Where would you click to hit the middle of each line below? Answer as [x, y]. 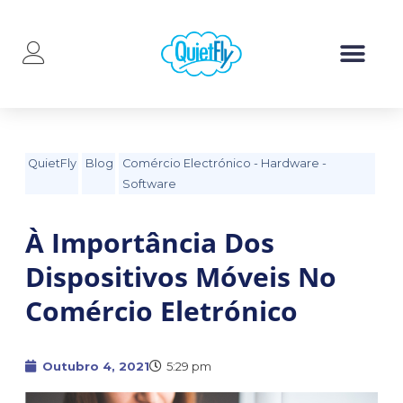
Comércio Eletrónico [161, 311]
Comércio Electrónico [187, 163]
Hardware [291, 163]
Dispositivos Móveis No [180, 277]
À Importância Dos [149, 243]
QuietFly [53, 163]
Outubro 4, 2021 [95, 366]
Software [150, 184]
